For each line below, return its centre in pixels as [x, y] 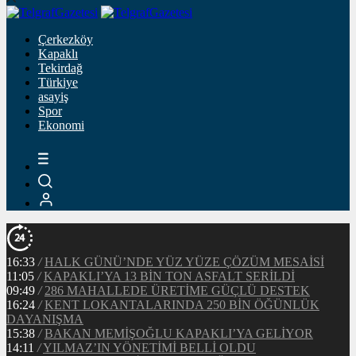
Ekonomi [61, 125]
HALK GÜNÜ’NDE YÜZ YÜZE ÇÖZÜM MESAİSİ [184, 262]
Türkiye [58, 82]
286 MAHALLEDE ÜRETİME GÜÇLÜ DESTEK [177, 291]
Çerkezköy [66, 39]
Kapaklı [58, 54]
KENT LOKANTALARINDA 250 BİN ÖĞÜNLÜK [182, 305]
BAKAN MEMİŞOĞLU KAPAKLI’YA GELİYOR [179, 334]
